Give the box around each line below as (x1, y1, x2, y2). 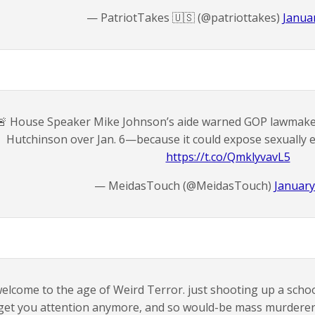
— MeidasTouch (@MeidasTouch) (94, 178, 274, 193)
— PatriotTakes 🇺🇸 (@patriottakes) (86, 10, 283, 25)
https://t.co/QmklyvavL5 (165, 149, 290, 165)
